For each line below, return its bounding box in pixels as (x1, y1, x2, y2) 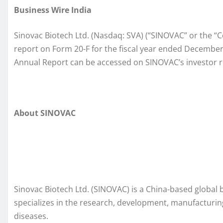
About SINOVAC (14, 108, 76, 119)
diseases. (14, 211, 48, 222)
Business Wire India (14, 4, 92, 16)
